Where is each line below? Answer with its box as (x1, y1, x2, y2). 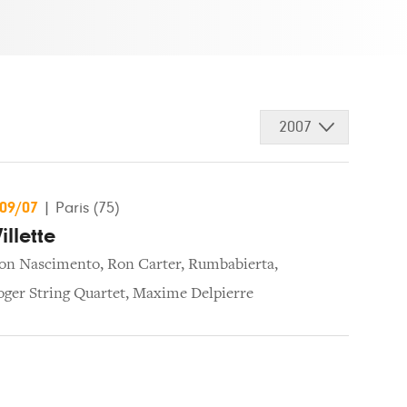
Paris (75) (55, 199, 119, 216)
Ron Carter (107, 256, 181, 273)
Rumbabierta (188, 256, 274, 273)
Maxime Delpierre (133, 285, 253, 303)
